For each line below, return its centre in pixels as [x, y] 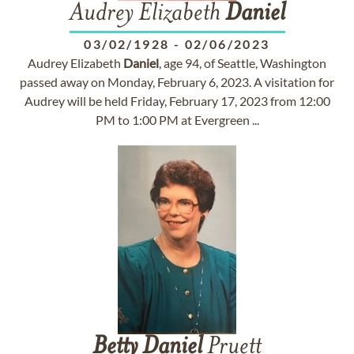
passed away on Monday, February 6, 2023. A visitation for [177, 82]
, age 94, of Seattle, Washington [243, 63]
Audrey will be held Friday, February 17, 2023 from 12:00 [177, 101]
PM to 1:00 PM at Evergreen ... [177, 120]
